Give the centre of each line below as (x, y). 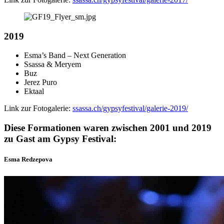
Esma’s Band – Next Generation (75, 55)
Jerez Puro (40, 82)
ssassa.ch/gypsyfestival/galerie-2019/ (130, 108)
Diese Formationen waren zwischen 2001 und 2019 (108, 128)
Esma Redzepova (28, 159)
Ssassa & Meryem (52, 64)
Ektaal (34, 91)
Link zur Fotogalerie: (38, 108)
